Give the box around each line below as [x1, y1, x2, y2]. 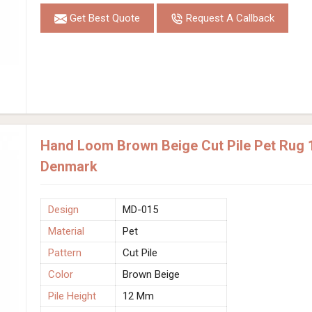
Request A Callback [183, 11, 274, 24]
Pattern [48, 246, 81, 259]
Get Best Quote [67, 11, 140, 24]
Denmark [40, 157, 97, 175]
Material [48, 224, 84, 237]
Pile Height [48, 289, 96, 302]
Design [48, 203, 79, 216]
